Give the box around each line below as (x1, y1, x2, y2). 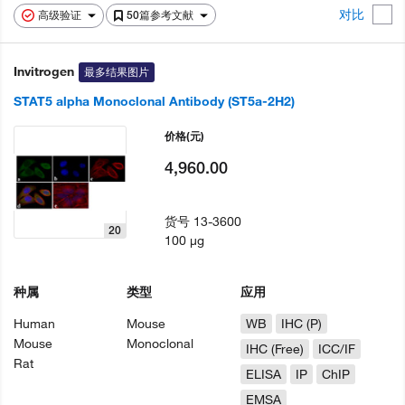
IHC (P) (280, 316, 322, 332)
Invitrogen (14, 63, 74, 80)
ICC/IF (317, 341, 355, 357)
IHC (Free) (245, 341, 304, 357)
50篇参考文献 (127, 8, 196, 22)
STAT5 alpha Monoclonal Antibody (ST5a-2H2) (14, 93, 295, 109)
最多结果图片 (84, 65, 149, 79)
